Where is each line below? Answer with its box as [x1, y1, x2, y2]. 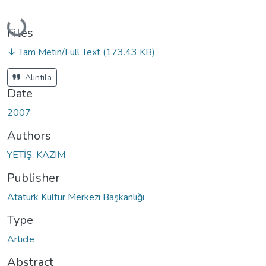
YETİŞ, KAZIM [7, 148, 65, 161]
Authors [7, 127, 51, 144]
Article [7, 232, 34, 246]
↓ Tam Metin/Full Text [7, 45, 103, 59]
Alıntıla [23, 71, 52, 83]
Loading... [8, 15, 49, 34]
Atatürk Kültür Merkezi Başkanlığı [7, 190, 144, 204]
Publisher [7, 169, 60, 186]
